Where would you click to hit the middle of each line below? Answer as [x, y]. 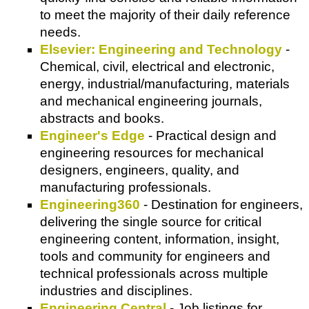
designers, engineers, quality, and [140, 170]
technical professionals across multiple [154, 273]
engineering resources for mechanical [152, 152]
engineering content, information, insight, [160, 239]
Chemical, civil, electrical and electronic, [157, 66]
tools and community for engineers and [155, 256]
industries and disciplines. [116, 290]
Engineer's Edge [92, 135]
